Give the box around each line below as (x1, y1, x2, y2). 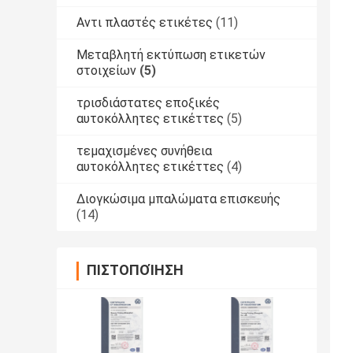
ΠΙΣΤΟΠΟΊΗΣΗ (87, 261, 184, 278)
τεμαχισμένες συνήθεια (76, 143, 212, 158)
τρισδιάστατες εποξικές (76, 95, 220, 110)
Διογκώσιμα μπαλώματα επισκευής (76, 191, 281, 206)
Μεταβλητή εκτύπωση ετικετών (76, 46, 266, 62)
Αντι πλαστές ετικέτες (76, 14, 213, 30)
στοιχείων (76, 62, 136, 78)
